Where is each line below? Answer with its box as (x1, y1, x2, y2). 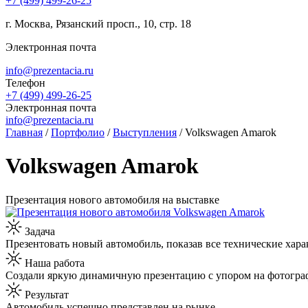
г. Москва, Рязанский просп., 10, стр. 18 (5, 18, 191, 30)
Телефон (5, 77, 45, 89)
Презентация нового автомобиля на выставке (5, 193, 219, 206)
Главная (5, 126, 43, 138)
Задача (22, 225, 55, 237)
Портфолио (51, 126, 104, 138)
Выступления (113, 126, 177, 138)
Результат (22, 288, 69, 300)
